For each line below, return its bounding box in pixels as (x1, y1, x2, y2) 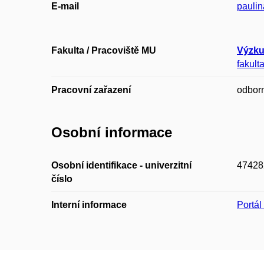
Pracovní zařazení (51, 85, 131, 95)
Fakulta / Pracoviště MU (51, 45, 156, 56)
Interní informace (51, 199, 127, 210)
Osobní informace (51, 124, 172, 141)
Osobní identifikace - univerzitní (51, 160, 192, 170)
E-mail (51, 1, 79, 12)
